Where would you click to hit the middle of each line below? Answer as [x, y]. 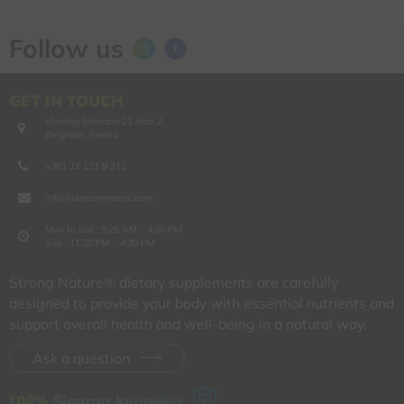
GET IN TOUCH [66, 100]
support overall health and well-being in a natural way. [188, 323]
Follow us [66, 48]
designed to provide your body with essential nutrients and [202, 303]
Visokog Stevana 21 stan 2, [105, 120]
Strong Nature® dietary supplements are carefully [174, 282]
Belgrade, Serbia [84, 134]
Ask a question [81, 358]
